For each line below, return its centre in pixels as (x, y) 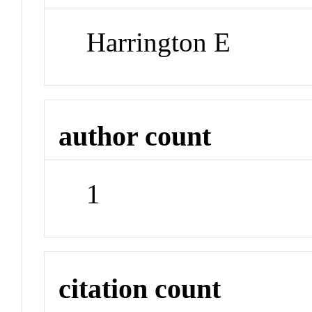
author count (135, 136)
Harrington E (159, 42)
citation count (140, 288)
